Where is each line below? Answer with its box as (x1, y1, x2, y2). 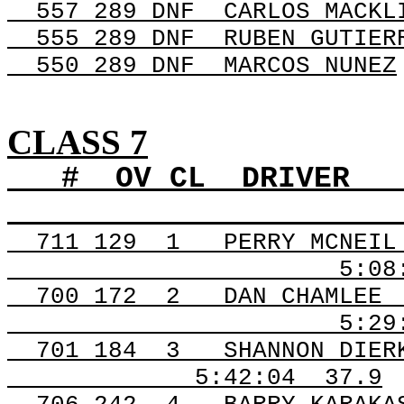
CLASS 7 (7, 123, 148, 161)
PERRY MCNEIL (224, 229, 397, 256)
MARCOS (224, 52, 310, 79)
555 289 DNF (36, 25, 195, 52)
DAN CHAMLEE (224, 283, 382, 310)
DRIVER (242, 162, 350, 196)
